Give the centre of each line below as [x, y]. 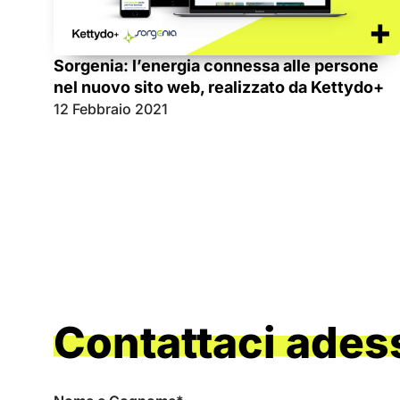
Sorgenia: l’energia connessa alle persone [216, 66]
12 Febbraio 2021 [111, 109]
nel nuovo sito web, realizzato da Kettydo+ [219, 87]
